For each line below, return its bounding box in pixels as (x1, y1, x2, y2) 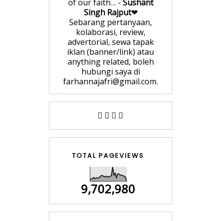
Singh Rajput (83, 7, 131, 18)
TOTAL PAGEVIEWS (72, 151, 144, 161)
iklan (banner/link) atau (67, 46, 154, 58)
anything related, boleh (67, 56, 154, 68)
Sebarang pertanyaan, (69, 17, 152, 28)
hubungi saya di (81, 66, 140, 77)
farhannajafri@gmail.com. (63, 76, 158, 87)
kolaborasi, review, (75, 27, 146, 38)
